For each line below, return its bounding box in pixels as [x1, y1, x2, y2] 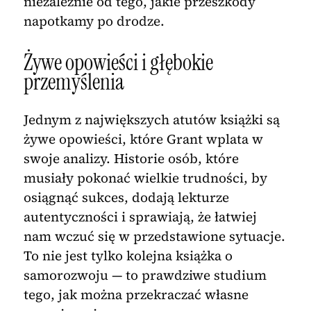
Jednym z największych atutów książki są [23, 110, 280, 129]
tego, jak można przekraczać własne [23, 285, 249, 304]
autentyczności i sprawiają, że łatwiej [23, 208, 257, 226]
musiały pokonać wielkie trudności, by [23, 169, 267, 187]
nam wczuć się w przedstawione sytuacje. [23, 227, 285, 246]
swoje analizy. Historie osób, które [23, 149, 239, 168]
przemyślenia [23, 67, 124, 96]
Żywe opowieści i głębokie [23, 47, 213, 77]
